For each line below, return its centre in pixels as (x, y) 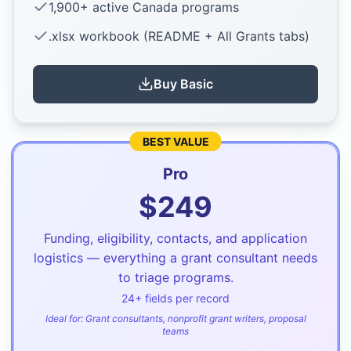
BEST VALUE (175, 141)
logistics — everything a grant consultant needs (175, 257)
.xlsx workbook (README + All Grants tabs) (179, 36)
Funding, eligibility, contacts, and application (175, 238)
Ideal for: (65, 318)
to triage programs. (175, 277)
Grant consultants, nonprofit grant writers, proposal (195, 318)
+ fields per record (182, 298)
